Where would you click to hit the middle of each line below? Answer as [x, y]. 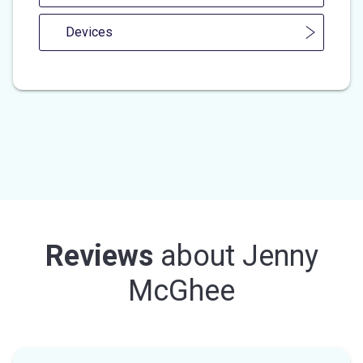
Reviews [99, 256]
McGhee [181, 290]
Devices [89, 32]
